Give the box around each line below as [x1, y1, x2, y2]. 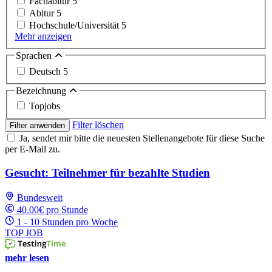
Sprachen [16, 50, 54, 61]
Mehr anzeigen [15, 31, 72, 42]
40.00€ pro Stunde [17, 204, 88, 215]
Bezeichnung [16, 85, 69, 96]
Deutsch [29, 66, 63, 76]
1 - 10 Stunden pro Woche [17, 216, 118, 227]
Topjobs [29, 101, 60, 112]
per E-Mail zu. [5, 144, 60, 155]
